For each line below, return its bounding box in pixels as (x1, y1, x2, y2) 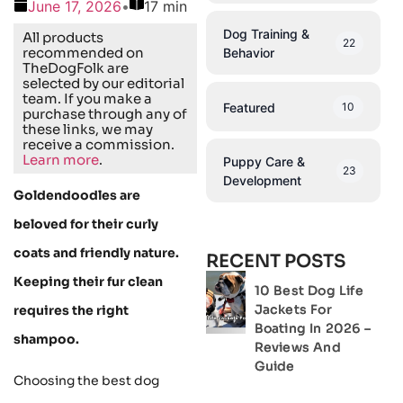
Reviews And (254, 339, 341, 355)
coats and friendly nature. (13, 244, 179, 261)
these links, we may (22, 120, 153, 138)
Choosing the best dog (13, 372, 159, 390)
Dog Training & (222, 26, 309, 41)
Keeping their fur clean (13, 273, 163, 290)
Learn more (22, 150, 99, 168)
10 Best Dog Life (254, 282, 363, 299)
